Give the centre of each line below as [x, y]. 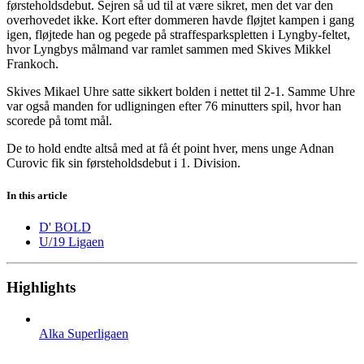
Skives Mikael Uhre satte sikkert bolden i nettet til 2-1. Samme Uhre [181, 92]
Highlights [41, 288]
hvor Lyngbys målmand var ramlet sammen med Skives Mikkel [169, 50]
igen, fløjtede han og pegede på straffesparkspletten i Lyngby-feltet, [178, 35]
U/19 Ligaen [71, 241]
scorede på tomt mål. [59, 121]
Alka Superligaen [84, 334]
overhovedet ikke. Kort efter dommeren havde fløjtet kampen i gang [180, 20]
